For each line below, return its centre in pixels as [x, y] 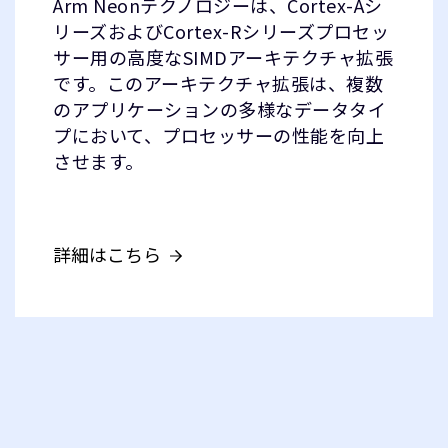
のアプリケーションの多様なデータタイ [219, 109]
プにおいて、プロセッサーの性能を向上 [218, 135]
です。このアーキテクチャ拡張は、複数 [218, 83]
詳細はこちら [107, 254]
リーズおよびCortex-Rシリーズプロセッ [221, 31]
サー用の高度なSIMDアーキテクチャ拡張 [223, 57]
